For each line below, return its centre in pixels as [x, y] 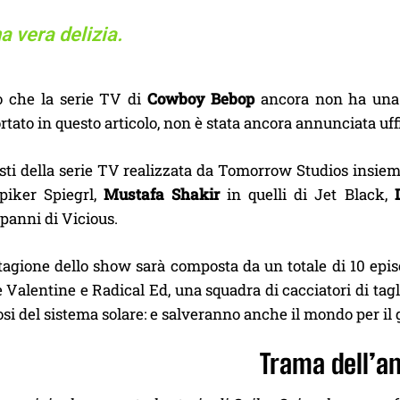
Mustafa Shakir [162, 194]
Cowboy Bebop [201, 99]
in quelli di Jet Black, [307, 194]
